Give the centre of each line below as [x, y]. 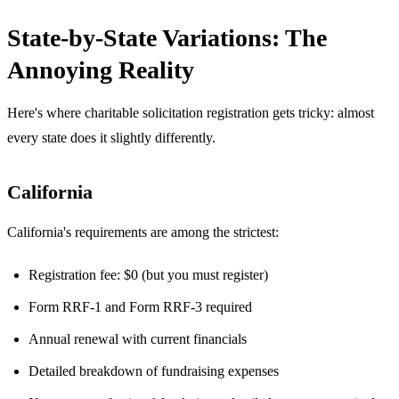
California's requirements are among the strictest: [143, 232]
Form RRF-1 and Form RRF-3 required [140, 306]
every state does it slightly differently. [111, 137]
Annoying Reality [101, 69]
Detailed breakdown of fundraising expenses [154, 370]
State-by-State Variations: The [167, 37]
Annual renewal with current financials [138, 338]
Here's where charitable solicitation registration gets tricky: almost [191, 112]
